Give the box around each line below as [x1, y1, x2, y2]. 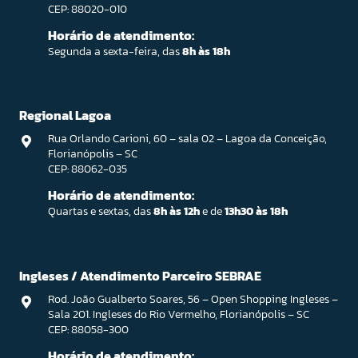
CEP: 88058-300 [47, 321, 129, 339]
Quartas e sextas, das [47, 203, 153, 221]
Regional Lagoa [19, 105, 111, 125]
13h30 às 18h [224, 203, 288, 221]
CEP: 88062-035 [47, 161, 127, 178]
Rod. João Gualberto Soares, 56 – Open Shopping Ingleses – [47, 291, 338, 308]
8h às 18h [181, 42, 230, 60]
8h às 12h [153, 203, 200, 221]
